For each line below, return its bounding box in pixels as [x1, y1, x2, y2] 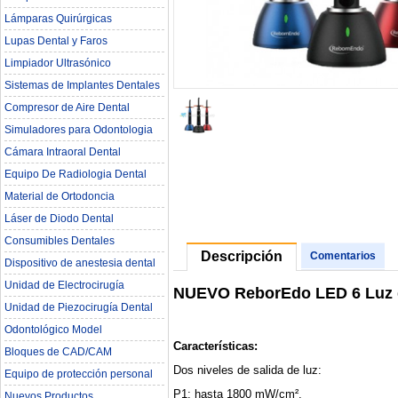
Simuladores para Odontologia [4, 123, 153, 136]
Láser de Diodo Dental [4, 212, 114, 225]
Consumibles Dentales [4, 235, 115, 247]
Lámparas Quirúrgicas [4, 12, 112, 25]
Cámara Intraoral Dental [4, 146, 121, 158]
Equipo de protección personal [4, 368, 153, 380]
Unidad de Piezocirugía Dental [4, 301, 153, 314]
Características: [173, 338, 258, 353]
